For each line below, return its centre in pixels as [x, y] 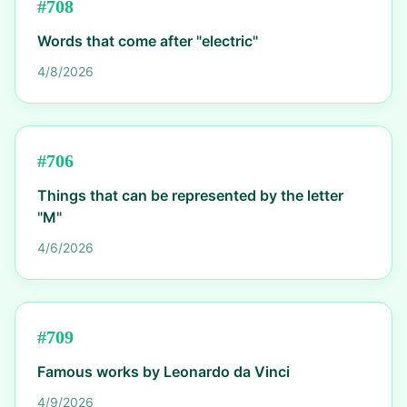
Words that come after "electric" [148, 41]
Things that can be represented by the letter [190, 195]
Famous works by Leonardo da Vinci [164, 372]
